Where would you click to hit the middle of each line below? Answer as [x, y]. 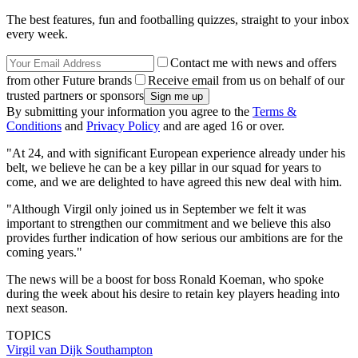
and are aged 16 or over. [222, 126]
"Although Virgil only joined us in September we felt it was [156, 209]
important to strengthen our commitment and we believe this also [169, 224]
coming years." [44, 253]
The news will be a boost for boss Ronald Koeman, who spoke [165, 280]
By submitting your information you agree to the [129, 112]
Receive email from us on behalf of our [246, 81]
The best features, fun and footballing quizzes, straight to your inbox [178, 20]
